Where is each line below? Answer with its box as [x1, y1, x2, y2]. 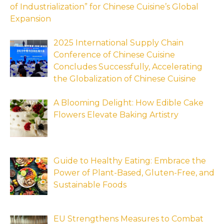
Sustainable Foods [53, 180, 126, 190]
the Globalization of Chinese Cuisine [53, 74, 196, 84]
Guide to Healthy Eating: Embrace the [53, 156, 206, 166]
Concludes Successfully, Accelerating [53, 62, 202, 72]
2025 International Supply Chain [53, 38, 183, 48]
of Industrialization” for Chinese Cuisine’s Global [10, 2, 198, 12]
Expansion [10, 14, 51, 24]
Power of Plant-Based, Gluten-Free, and [53, 168, 214, 178]
